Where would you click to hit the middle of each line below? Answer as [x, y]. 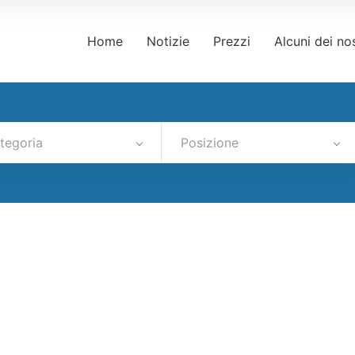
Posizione [209, 143]
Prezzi [232, 41]
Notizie [168, 41]
